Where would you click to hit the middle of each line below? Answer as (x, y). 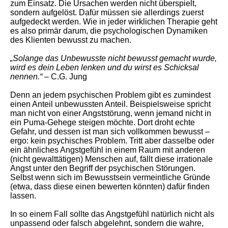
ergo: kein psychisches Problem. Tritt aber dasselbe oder (112, 141)
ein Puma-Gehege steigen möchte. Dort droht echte (103, 122)
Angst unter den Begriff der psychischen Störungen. (103, 168)
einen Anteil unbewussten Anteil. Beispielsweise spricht (110, 104)
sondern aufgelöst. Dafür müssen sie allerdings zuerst (107, 12)
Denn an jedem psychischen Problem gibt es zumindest (110, 95)
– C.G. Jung (66, 77)
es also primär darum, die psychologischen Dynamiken (109, 31)
